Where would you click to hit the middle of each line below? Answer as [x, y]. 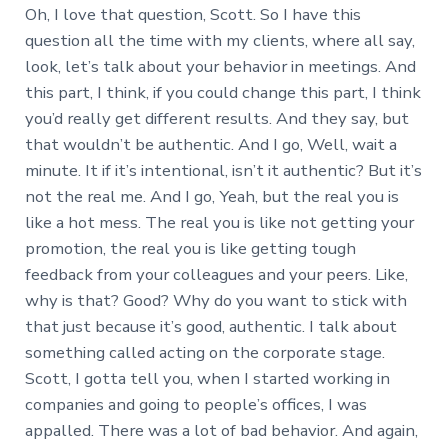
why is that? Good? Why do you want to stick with [215, 301]
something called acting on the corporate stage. [204, 353]
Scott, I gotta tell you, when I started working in [207, 379]
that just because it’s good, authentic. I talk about [210, 327]
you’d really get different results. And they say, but [216, 119]
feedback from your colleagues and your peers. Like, [216, 275]
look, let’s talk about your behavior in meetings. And [220, 67]
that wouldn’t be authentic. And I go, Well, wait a [210, 145]
